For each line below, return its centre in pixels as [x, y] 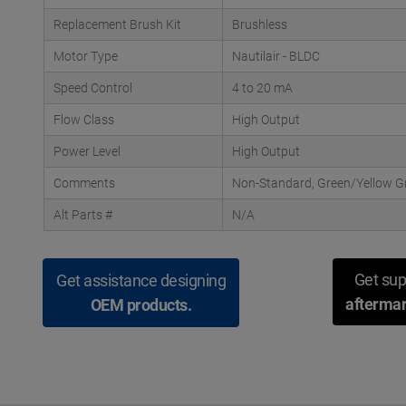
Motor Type [86, 56]
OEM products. [141, 305]
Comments [84, 183]
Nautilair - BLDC [276, 56]
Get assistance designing [141, 280]
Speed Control [93, 88]
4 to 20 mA [262, 88]
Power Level [87, 151]
